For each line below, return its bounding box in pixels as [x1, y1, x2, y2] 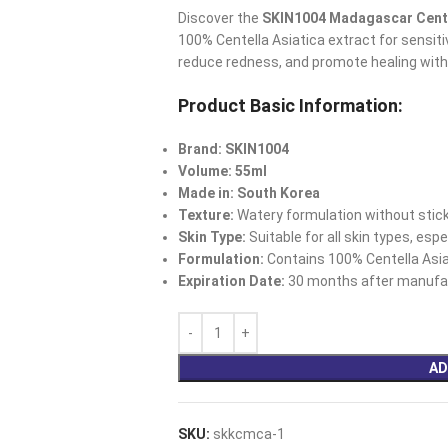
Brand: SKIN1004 [177, 141, 289, 157]
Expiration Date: [177, 273, 285, 289]
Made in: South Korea [177, 185, 320, 201]
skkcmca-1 [212, 426, 285, 442]
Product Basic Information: [177, 95, 403, 116]
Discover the [177, 10, 262, 26]
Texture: [177, 207, 234, 223]
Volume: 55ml [177, 163, 267, 179]
